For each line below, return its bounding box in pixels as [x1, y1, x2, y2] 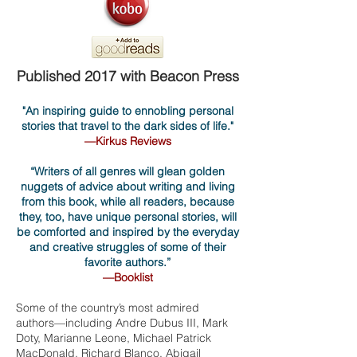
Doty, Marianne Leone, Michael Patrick [16, 331, 211, 345]
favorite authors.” [84, 255, 171, 269]
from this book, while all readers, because [21, 194, 234, 209]
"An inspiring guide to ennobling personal [22, 104, 233, 118]
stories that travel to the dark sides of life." [22, 119, 233, 133]
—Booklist [102, 270, 153, 284]
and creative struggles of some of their [29, 240, 226, 254]
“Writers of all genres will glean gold [30, 164, 212, 178]
